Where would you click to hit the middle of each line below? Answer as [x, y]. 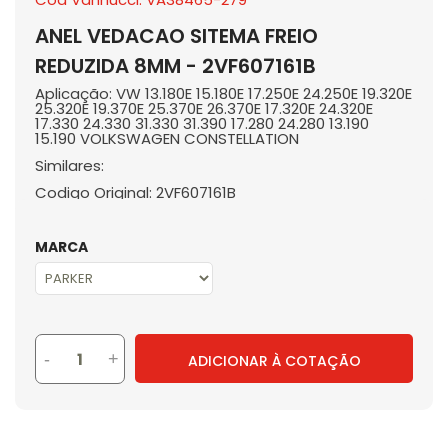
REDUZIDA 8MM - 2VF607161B [175, 66]
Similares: [69, 165]
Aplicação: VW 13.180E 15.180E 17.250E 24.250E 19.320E [223, 93]
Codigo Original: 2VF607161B [135, 192]
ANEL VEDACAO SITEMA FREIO [176, 36]
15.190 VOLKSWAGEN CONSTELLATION [167, 138]
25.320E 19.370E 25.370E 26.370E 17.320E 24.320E [204, 108]
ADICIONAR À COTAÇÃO [274, 360]
